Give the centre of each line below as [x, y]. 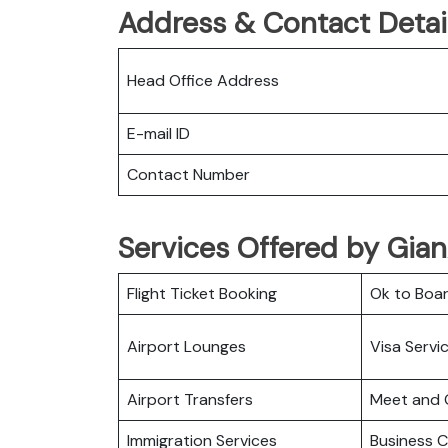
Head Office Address [203, 80]
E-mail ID [158, 133]
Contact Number [188, 174]
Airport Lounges [186, 346]
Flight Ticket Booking [202, 293]
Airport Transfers [190, 399]
